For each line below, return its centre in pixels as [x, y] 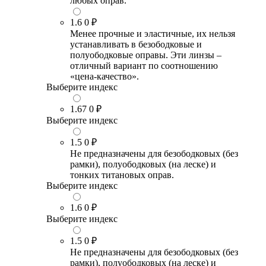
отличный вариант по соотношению [144, 65]
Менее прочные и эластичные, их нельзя [153, 33]
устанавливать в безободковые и [136, 44]
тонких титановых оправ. [122, 175]
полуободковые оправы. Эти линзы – [146, 55]
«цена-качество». [104, 76]
